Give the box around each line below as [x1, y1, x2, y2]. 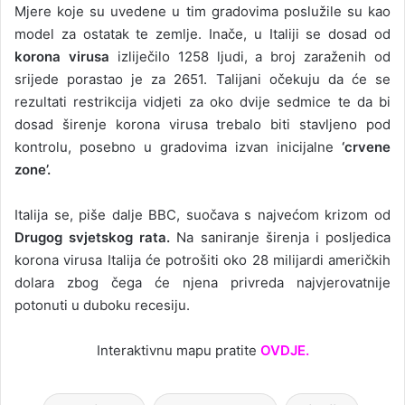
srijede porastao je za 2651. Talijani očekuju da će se [14, 71, 391, 89]
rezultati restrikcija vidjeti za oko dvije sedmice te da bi [14, 93, 391, 111]
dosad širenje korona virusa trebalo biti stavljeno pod [14, 116, 391, 134]
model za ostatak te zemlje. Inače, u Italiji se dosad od [14, 25, 391, 43]
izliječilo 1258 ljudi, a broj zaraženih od [108, 48, 391, 66]
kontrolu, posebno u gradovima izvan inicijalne [14, 138, 334, 156]
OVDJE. [259, 342, 309, 360]
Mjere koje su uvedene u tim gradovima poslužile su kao [14, 3, 391, 21]
